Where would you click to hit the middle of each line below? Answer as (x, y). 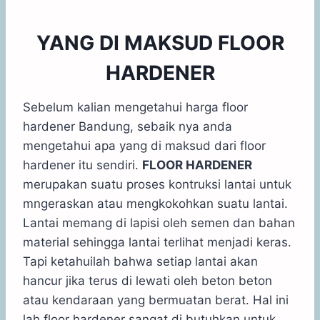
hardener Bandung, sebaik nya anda (127, 126)
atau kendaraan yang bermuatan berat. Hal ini (156, 300)
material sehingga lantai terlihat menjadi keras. (157, 242)
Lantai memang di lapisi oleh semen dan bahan (159, 222)
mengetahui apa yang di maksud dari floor (144, 145)
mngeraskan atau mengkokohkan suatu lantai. (155, 203)
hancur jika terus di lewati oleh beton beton (147, 280)
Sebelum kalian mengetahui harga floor (135, 107)
